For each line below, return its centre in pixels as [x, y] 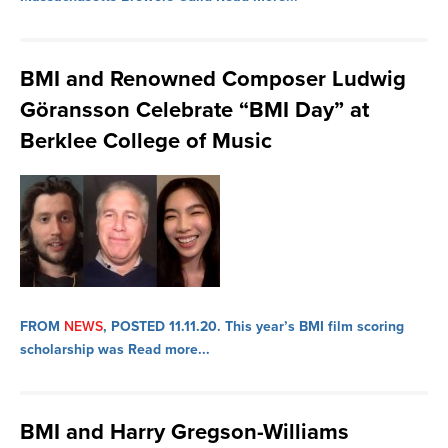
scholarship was [74, 349]
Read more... [169, 349]
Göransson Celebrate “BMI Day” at [194, 110]
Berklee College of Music [146, 141]
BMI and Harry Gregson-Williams [184, 432]
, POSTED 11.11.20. [162, 326]
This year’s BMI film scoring [312, 326]
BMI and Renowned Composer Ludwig [213, 79]
